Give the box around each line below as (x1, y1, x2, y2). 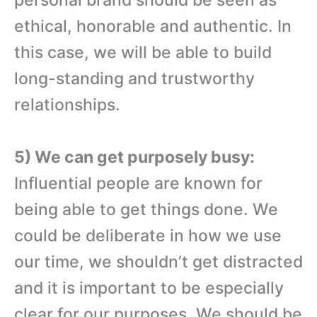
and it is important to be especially (14, 277, 284, 298)
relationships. (14, 94, 120, 115)
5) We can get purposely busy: (14, 146, 255, 167)
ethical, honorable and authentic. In (14, 16, 292, 36)
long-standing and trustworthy (14, 68, 255, 88)
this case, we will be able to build (14, 42, 272, 62)
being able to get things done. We (14, 199, 278, 219)
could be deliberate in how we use (14, 225, 282, 246)
